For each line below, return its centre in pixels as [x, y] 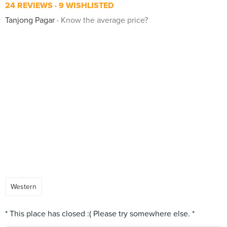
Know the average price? [104, 20]
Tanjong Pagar [30, 20]
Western [24, 187]
